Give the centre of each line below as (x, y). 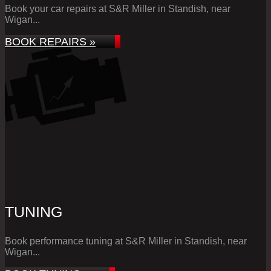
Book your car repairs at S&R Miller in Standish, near (118, 8)
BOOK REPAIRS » (50, 41)
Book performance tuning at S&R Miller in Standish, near (126, 241)
